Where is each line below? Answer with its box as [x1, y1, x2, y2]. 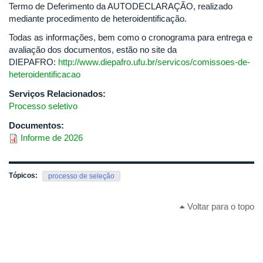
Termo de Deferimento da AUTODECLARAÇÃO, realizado [9, 1, 232, 11]
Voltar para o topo [185, 201, 254, 211]
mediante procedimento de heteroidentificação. [9, 14, 187, 23]
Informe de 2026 [21, 132, 83, 143]
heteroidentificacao [9, 69, 80, 79]
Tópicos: [9, 171, 39, 180]
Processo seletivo [9, 100, 77, 111]
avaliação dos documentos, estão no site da [9, 44, 177, 55]
